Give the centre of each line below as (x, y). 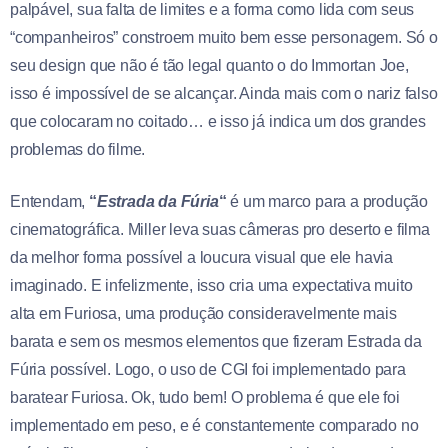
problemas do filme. (78, 149)
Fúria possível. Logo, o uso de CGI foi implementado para (208, 369)
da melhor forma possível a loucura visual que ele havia (201, 257)
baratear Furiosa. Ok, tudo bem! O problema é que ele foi (205, 397)
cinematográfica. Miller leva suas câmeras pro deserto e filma (220, 229)
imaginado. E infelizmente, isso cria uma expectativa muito (211, 285)
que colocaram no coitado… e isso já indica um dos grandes (218, 121)
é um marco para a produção (327, 201)
